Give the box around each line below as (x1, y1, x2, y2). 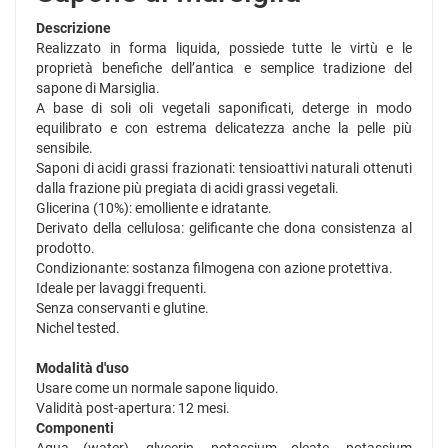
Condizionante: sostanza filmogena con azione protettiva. (36, 260, 393, 277)
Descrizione (36, 20, 111, 37)
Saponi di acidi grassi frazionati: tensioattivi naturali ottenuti (36, 160, 412, 177)
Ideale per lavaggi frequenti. (36, 280, 207, 297)
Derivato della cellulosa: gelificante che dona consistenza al (36, 220, 412, 237)
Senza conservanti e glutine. (36, 300, 209, 317)
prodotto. (36, 240, 95, 257)
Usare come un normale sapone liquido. (36, 380, 279, 397)
